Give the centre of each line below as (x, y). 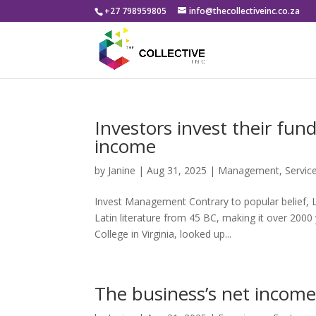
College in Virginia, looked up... (163, 234)
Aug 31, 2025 (177, 170)
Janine (122, 170)
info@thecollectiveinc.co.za (245, 11)
